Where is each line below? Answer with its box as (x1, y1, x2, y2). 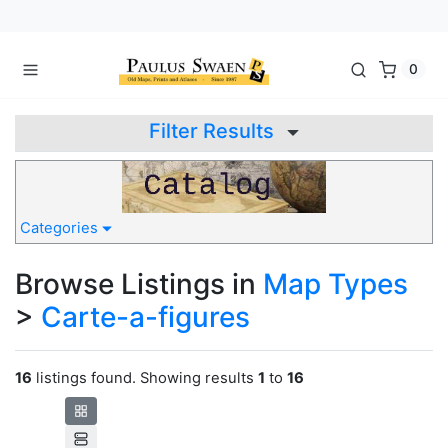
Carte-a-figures (41, 300, 250, 335)
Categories (20, 219, 102, 238)
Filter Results (149, 118, 279, 143)
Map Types (263, 267, 408, 302)
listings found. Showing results (32, 369, 258, 388)
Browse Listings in (15, 267, 263, 302)
